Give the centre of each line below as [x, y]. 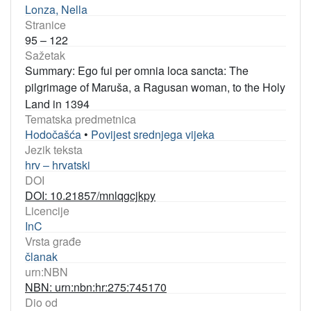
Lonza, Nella [56, 9]
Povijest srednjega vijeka [153, 134]
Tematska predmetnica [81, 119]
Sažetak [45, 55]
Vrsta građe [53, 241]
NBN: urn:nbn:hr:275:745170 [96, 287]
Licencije [47, 211]
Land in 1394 [57, 104]
